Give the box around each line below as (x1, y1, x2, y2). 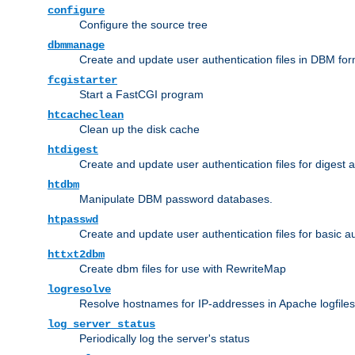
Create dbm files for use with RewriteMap (79, 261, 286, 275)
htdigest (48, 143, 98, 156)
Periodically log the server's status (79, 331, 250, 345)
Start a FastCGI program (79, 87, 204, 101)
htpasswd (48, 212, 98, 226)
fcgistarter (48, 73, 117, 86)
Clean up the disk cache (79, 122, 200, 136)
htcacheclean (48, 108, 124, 121)
